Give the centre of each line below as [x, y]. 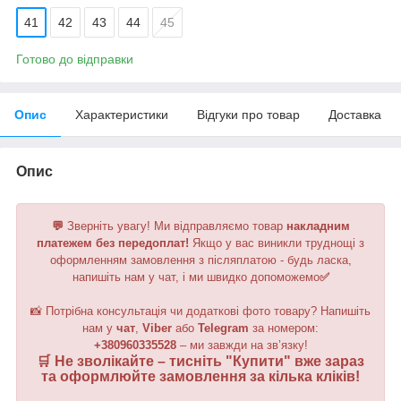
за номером [284, 328]
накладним [318, 226]
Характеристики [122, 114]
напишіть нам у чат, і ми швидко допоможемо [196, 277]
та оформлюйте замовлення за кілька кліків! [200, 376]
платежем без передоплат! [113, 243]
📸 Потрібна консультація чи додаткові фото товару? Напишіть [200, 311]
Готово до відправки [75, 59]
